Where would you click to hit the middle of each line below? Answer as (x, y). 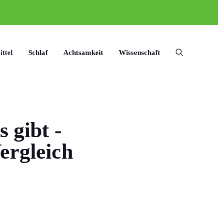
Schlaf (38, 53)
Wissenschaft (139, 53)
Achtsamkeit (83, 53)
